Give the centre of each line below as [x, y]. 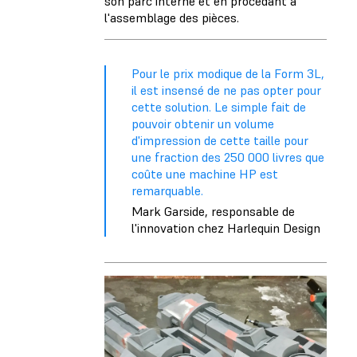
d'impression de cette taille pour [220, 141]
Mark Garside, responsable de [213, 212]
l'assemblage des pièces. [173, 18]
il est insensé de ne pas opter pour [226, 90]
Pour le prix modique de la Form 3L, [228, 74]
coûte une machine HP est [205, 174]
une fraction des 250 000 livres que [228, 157]
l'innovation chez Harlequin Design [226, 228]
